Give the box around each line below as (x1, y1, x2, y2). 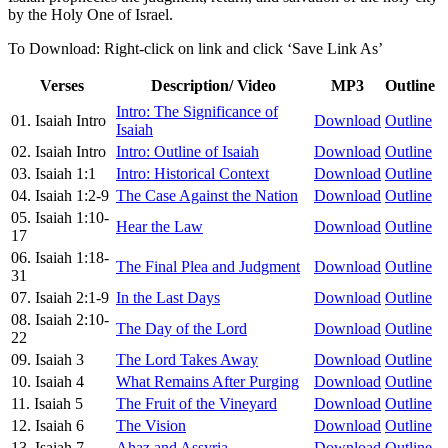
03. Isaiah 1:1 (11, 164, 96, 182)
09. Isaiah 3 (11, 350, 84, 368)
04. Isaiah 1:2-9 (11, 186, 109, 204)
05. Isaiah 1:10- (11, 208, 109, 226)
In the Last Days (116, 288, 220, 306)
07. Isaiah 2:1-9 (11, 288, 109, 306)
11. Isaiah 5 (11, 394, 83, 412)
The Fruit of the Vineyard (116, 394, 277, 412)
